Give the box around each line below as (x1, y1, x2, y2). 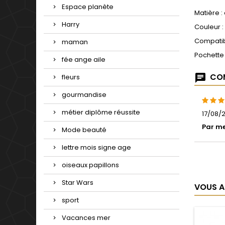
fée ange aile (62, 55, 105, 65)
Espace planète (62, 2, 114, 12)
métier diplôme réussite (62, 107, 140, 118)
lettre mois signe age (62, 143, 131, 153)
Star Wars (62, 178, 93, 188)
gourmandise (62, 90, 106, 100)
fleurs (62, 72, 80, 82)
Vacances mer (62, 213, 110, 223)
